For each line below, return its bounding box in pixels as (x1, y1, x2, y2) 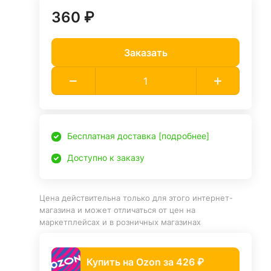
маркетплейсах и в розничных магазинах (39, 217, 201, 227)
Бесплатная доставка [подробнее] (67, 131, 210, 141)
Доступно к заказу (67, 152, 145, 163)
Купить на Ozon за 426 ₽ (87, 255, 204, 268)
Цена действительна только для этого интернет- (39, 193, 233, 203)
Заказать (123, 46, 168, 59)
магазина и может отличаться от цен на (39, 205, 196, 215)
